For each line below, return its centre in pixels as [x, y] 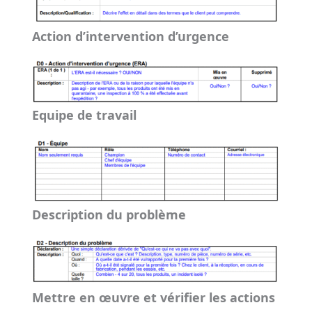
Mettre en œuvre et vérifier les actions [153, 297]
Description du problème [109, 214]
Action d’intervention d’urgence [130, 36]
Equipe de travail [84, 115]
